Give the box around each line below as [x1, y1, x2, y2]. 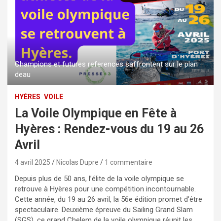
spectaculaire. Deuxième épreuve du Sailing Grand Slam [15, 205, 193, 214]
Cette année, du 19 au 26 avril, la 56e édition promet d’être [15, 194, 202, 204]
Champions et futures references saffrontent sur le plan [15, 59, 198, 69]
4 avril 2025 [15, 158, 50, 166]
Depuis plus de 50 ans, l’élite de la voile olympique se [15, 174, 184, 183]
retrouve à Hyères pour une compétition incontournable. [15, 184, 196, 193]
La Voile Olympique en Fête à [15, 106, 177, 120]
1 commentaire [105, 158, 152, 166]
